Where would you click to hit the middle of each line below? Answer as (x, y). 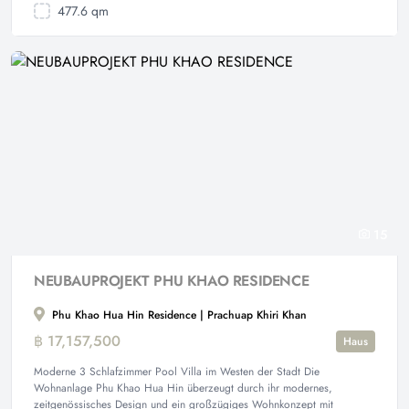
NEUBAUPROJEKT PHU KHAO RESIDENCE (172, 281)
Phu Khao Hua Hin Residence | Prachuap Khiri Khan (178, 315)
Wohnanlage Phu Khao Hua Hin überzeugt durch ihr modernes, (183, 388)
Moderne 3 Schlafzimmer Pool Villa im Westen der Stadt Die (177, 372)
